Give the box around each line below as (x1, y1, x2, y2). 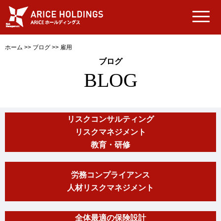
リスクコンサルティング (67, 115, 154, 123)
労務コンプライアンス (71, 171, 150, 179)
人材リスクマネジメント (67, 184, 154, 192)
